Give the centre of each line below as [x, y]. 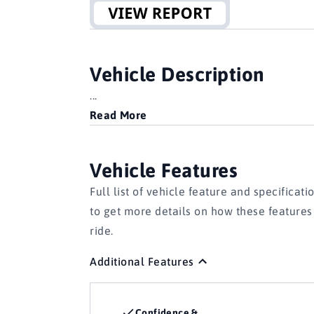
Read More [118, 115]
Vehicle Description [177, 74]
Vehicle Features [164, 170]
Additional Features [142, 261]
